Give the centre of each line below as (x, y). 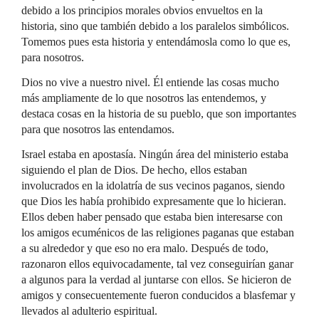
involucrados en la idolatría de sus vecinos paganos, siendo (153, 185)
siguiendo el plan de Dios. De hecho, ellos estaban (134, 170)
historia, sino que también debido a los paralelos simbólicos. (155, 26)
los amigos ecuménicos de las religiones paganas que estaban (158, 232)
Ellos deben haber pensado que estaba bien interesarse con (152, 217)
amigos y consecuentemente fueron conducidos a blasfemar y (158, 295)
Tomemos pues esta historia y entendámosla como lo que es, (156, 42)
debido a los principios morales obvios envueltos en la (142, 10)
